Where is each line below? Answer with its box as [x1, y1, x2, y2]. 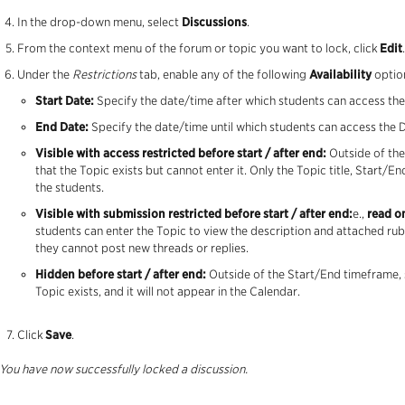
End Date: [35, 120, 89, 135]
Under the [17, 68, 72, 82]
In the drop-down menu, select [17, 15, 182, 30]
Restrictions [72, 68, 137, 82]
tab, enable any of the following [137, 68, 309, 82]
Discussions [182, 15, 247, 30]
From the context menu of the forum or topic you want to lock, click [17, 42, 380, 56]
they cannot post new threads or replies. [35, 241, 249, 256]
